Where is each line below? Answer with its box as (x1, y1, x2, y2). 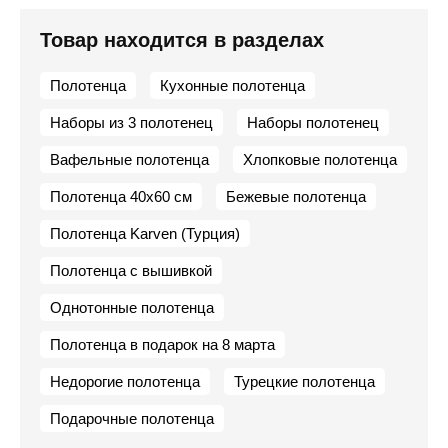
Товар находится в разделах (40, 29, 324, 51)
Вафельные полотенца (50, 151, 209, 168)
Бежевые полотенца (226, 188, 366, 205)
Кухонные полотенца (160, 77, 305, 94)
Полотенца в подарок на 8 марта (50, 336, 275, 353)
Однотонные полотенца (50, 299, 214, 316)
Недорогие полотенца (50, 373, 200, 390)
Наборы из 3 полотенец (50, 114, 213, 131)
